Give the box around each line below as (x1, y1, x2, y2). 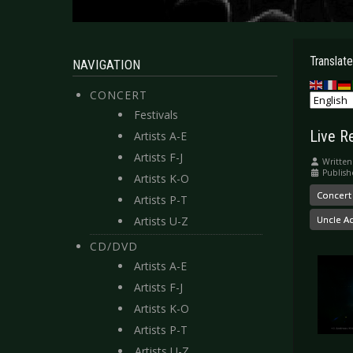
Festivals (134, 107, 178, 122)
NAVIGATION (72, 57, 140, 72)
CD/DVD (90, 239, 138, 254)
